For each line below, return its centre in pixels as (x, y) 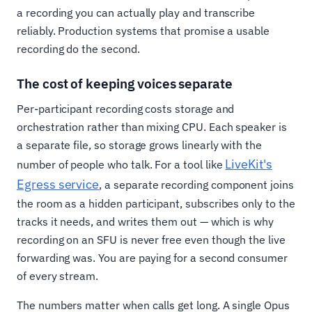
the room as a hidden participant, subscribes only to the (156, 204)
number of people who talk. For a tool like (121, 165)
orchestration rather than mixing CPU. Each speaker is (152, 127)
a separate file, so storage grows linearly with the (139, 145)
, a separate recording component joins (196, 185)
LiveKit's (249, 164)
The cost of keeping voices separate (125, 84)
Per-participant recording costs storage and (126, 109)
